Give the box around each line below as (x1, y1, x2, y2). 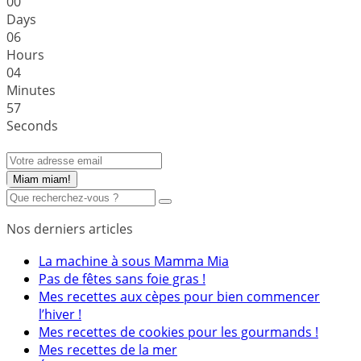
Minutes (6, 81, 56, 99)
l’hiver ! (39, 305, 81, 323)
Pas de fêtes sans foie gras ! (39, 269, 205, 288)
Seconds (6, 116, 58, 135)
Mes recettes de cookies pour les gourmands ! (39, 322, 318, 341)
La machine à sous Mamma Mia (39, 251, 229, 270)
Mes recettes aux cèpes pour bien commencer (39, 287, 320, 305)
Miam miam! (13, 172, 71, 185)
